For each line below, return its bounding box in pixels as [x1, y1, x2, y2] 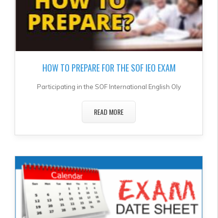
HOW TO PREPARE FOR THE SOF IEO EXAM [42, 61, 176, 74]
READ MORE [94, 107, 124, 117]
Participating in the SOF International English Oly [36, 82, 181, 91]
